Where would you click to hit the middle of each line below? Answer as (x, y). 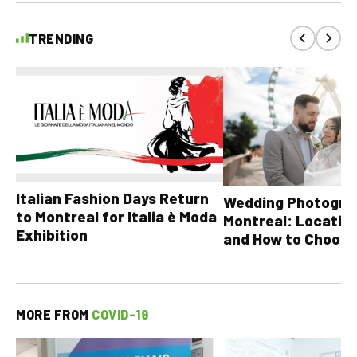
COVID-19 (120, 315)
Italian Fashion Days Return (112, 198)
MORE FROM (54, 315)
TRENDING (61, 38)
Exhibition (52, 235)
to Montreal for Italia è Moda (116, 217)
